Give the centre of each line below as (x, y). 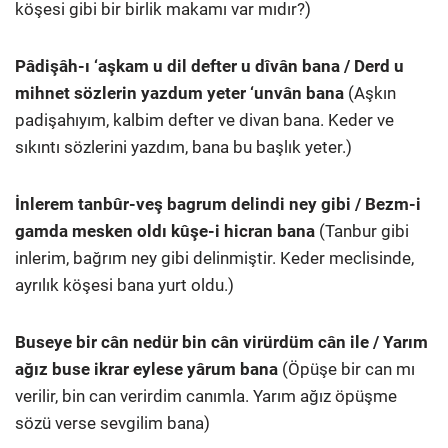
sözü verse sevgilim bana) (112, 422)
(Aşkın (370, 92)
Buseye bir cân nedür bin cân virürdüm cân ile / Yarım (221, 341)
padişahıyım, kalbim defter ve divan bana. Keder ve (204, 119)
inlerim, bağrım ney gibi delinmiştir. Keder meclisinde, (214, 257)
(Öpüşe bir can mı (346, 368)
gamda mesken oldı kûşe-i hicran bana (165, 230)
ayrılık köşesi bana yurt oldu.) (124, 284)
